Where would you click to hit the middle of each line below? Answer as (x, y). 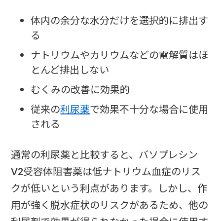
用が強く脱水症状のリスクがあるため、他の (110, 205)
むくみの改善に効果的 (80, 90)
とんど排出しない (70, 70)
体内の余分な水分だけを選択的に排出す (120, 20)
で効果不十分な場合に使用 (149, 109)
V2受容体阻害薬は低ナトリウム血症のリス (106, 171)
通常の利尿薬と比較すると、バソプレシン (105, 155)
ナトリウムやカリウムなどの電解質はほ (120, 55)
